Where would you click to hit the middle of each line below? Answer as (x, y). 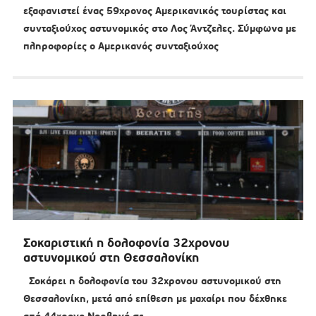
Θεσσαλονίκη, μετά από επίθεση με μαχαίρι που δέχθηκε (155, 299)
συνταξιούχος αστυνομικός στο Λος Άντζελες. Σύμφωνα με (159, 29)
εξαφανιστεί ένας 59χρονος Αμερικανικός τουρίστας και (154, 11)
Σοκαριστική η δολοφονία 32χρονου (126, 243)
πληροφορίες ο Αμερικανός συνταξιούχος (121, 46)
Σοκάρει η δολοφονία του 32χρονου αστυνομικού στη (152, 281)
